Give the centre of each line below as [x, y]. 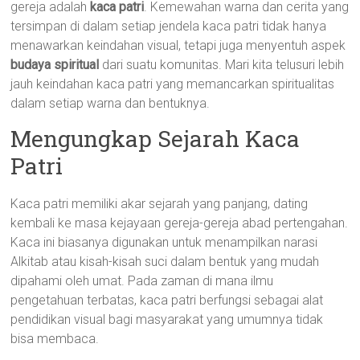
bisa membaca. [55, 339]
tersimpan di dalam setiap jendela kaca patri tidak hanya [169, 26]
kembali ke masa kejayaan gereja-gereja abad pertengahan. [180, 223]
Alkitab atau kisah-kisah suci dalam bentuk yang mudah [165, 262]
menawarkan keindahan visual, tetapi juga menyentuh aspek [178, 45]
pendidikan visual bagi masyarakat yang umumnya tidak [167, 319]
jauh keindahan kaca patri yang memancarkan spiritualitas [173, 84]
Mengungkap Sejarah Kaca [155, 139]
